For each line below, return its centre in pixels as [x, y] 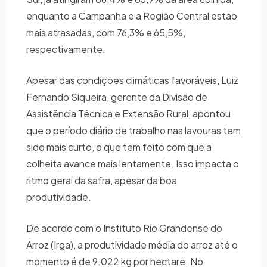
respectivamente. [68, 49]
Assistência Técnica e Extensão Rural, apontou [128, 113]
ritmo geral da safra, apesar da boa [102, 180]
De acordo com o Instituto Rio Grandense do [124, 228]
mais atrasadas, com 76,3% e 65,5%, [106, 32]
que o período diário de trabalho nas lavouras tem [133, 130]
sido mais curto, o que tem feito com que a [119, 147]
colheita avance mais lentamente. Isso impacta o [133, 163]
